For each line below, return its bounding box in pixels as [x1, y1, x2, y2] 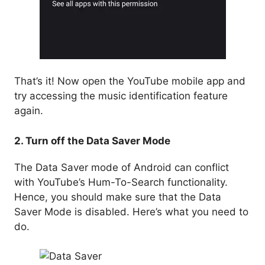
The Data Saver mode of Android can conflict [14, 161, 229, 173]
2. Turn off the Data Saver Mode [14, 134, 170, 147]
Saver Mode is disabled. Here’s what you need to [14, 205, 248, 218]
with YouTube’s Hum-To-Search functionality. [14, 176, 228, 188]
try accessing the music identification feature [14, 90, 228, 102]
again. [14, 105, 43, 117]
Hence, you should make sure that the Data [14, 190, 221, 203]
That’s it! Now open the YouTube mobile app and [14, 75, 245, 88]
